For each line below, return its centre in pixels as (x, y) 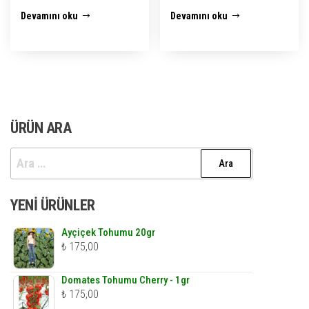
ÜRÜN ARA (41, 128)
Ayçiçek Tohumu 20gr (108, 233)
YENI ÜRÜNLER (53, 206)
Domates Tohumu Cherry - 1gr (126, 280)
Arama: (28, 157)
